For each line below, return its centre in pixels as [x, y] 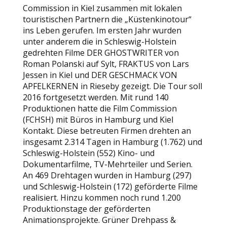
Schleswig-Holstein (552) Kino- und [88, 153]
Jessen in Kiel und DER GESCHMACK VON [100, 75]
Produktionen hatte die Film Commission [100, 108]
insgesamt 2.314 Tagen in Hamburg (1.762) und [112, 142]
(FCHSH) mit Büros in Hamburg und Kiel [98, 120]
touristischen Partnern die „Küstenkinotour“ [107, 19]
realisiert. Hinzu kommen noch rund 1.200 [102, 198]
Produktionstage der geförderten [86, 209]
